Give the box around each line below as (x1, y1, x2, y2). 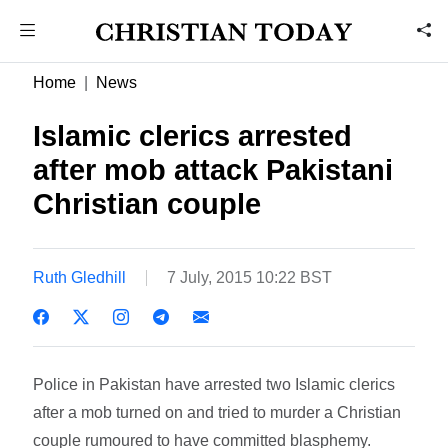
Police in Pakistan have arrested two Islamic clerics (33, 375, 396, 393)
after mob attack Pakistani (33, 154, 394, 186)
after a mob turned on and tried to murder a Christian (33, 403, 402, 421)
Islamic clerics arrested (33, 120, 353, 152)
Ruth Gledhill (33, 268, 127, 286)
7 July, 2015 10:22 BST (167, 268, 333, 286)
